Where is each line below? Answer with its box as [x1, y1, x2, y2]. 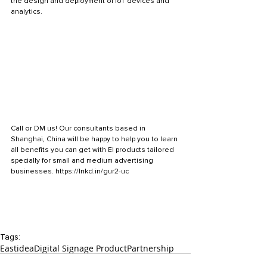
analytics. [11, 7, 42, 17]
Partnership [127, 242, 174, 254]
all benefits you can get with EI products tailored [11, 145, 176, 154]
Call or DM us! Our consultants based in [11, 123, 147, 133]
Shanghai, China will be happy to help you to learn [11, 134, 179, 144]
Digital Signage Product [34, 242, 127, 254]
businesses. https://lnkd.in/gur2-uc [11, 166, 129, 176]
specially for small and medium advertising [11, 156, 155, 165]
